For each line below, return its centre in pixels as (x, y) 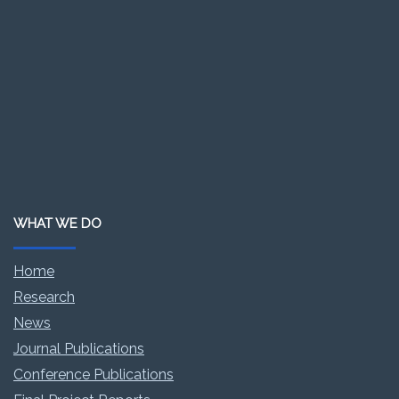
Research (44, 297)
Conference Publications (94, 374)
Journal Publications (79, 348)
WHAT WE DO (57, 223)
